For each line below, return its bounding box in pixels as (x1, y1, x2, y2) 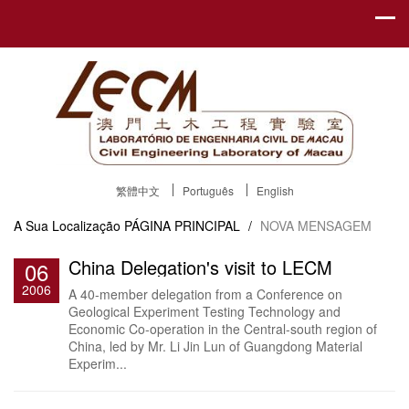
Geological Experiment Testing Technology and (68, 302, 341, 321)
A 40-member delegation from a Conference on (68, 285, 342, 304)
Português (182, 183, 234, 199)
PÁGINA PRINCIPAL (124, 216, 240, 236)
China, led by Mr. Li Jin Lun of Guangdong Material (68, 337, 362, 356)
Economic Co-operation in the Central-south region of (68, 320, 377, 339)
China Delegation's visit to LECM (68, 254, 332, 281)
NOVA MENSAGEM (260, 216, 372, 236)
